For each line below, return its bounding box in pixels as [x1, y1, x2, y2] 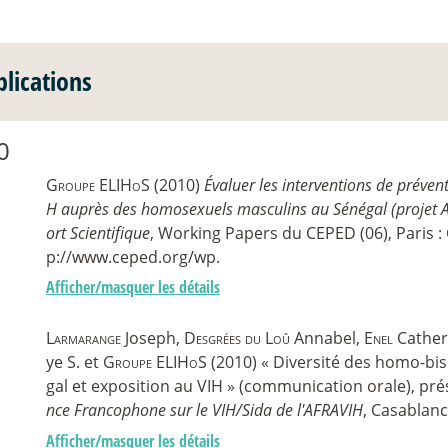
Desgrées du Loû [184, 327, 290, 350]
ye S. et [46, 351, 103, 374]
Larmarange [46, 327, 121, 350]
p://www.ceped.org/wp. [46, 245, 220, 268]
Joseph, [121, 327, 184, 350]
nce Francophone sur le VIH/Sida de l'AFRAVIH [46, 399, 363, 422]
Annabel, [290, 327, 364, 350]
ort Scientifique [46, 221, 150, 244]
